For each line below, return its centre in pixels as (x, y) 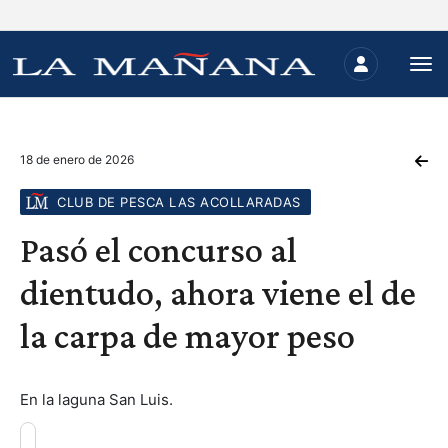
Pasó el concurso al (158, 250)
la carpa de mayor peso (187, 336)
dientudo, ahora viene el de (218, 293)
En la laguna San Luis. (96, 399)
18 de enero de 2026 (77, 159)
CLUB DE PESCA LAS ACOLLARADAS (179, 202)
